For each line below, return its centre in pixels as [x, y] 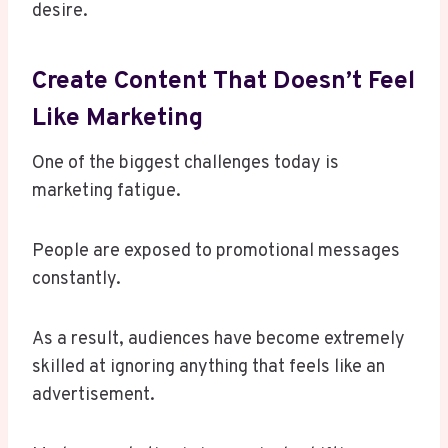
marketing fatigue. [106, 192]
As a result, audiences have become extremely [218, 340]
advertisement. [93, 396]
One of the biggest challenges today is [185, 164]
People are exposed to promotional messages [216, 252]
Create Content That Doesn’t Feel [223, 81]
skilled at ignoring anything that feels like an [208, 368]
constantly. [76, 280]
